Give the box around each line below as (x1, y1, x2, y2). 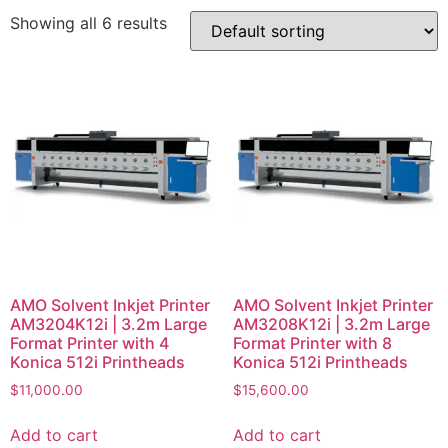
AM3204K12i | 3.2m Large (10, 314, 207, 335)
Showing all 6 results (10, 12, 167, 33)
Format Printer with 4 (10, 333, 169, 354)
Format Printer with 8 (232, 333, 392, 354)
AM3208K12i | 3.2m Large (232, 314, 430, 335)
